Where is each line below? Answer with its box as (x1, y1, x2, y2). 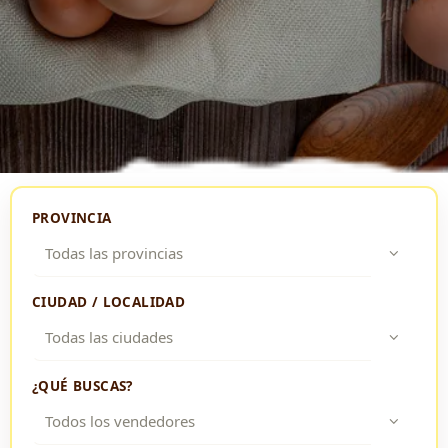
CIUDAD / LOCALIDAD (32, 292, 186, 311)
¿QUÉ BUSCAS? (32, 376, 133, 395)
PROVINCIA (32, 208, 112, 227)
